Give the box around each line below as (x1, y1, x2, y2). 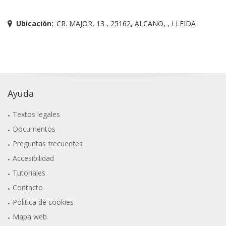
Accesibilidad (13, 153, 54, 163)
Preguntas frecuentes (13, 138, 83, 148)
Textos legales (13, 109, 61, 119)
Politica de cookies (13, 197, 74, 207)
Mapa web (13, 211, 47, 221)
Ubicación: (16, 18, 53, 28)
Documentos (13, 124, 56, 134)
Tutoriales (13, 167, 46, 178)
